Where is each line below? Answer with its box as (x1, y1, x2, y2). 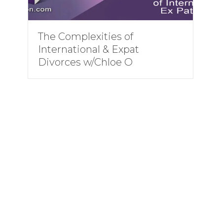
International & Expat (37, 43, 139, 55)
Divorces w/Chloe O (37, 56, 133, 68)
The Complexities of (37, 31, 133, 42)
